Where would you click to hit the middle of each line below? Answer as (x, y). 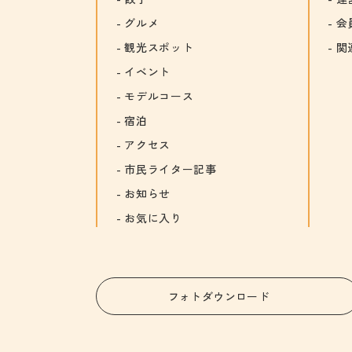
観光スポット (159, 47)
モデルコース (159, 96)
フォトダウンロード (218, 296)
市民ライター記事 (170, 169)
